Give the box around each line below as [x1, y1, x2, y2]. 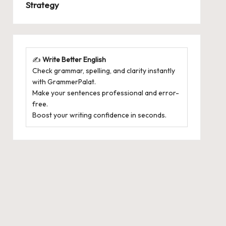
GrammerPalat [47, 77, 94, 86]
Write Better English [42, 54, 106, 64]
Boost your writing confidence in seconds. [32, 110, 166, 120]
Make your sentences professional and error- [32, 88, 179, 97]
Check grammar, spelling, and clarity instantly [32, 66, 175, 75]
